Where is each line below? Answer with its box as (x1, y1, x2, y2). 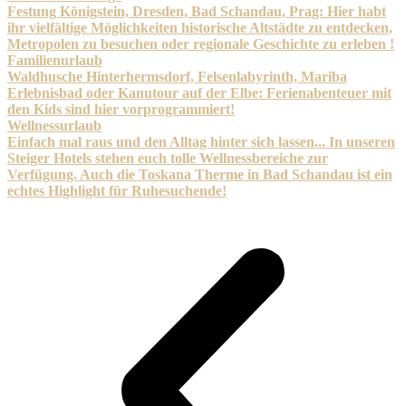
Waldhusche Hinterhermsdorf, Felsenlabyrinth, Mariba (7, 68, 347, 84)
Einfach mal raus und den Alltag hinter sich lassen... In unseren (7, 133, 395, 150)
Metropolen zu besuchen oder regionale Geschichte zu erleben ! (7, 35, 394, 52)
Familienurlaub (7, 52, 102, 68)
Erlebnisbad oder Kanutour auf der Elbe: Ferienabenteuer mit (7, 84, 391, 101)
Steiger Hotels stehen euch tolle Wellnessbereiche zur (7, 150, 328, 166)
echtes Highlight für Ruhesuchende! (7, 182, 227, 198)
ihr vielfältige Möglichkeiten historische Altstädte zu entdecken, (7, 19, 392, 35)
